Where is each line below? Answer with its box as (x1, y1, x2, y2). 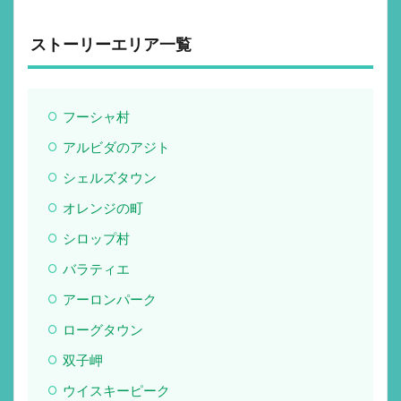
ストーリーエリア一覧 (28, 34, 192, 54)
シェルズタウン (62, 168, 157, 185)
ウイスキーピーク (62, 381, 170, 398)
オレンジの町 (62, 199, 143, 216)
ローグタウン (62, 320, 143, 337)
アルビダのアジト (62, 138, 170, 155)
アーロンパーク (62, 290, 157, 307)
